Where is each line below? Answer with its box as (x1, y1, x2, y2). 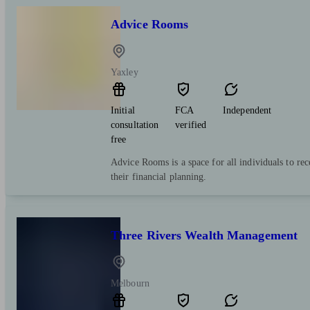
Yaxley (111, 66, 138, 77)
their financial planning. (111, 171, 207, 182)
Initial (111, 104, 135, 116)
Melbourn (111, 277, 149, 289)
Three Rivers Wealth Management (111, 228, 298, 242)
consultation (111, 119, 159, 130)
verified (175, 119, 207, 130)
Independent (223, 104, 272, 116)
